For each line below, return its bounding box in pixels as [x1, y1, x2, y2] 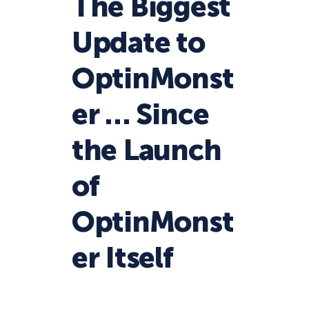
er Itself [72, 241, 173, 276]
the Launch [72, 133, 221, 168]
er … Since [72, 97, 209, 132]
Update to [72, 26, 205, 61]
